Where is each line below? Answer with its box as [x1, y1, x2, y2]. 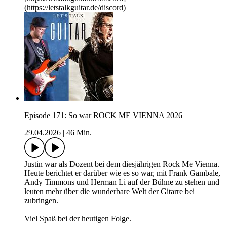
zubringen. [24, 196, 58, 205]
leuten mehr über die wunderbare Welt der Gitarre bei [24, 187, 195, 196]
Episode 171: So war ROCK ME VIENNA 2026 [24, 111, 182, 120]
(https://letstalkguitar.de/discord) [24, 3, 126, 12]
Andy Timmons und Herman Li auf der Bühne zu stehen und [24, 178, 219, 187]
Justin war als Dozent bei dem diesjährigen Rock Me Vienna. [24, 160, 219, 169]
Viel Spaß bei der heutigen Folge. [24, 214, 131, 223]
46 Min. [66, 128, 92, 137]
